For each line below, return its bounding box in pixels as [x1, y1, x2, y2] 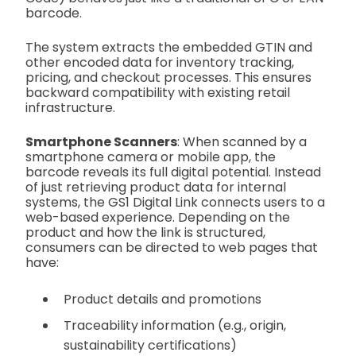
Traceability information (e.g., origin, [64, 316, 286, 335]
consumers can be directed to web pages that [25, 238, 318, 257]
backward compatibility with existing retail [25, 83, 290, 103]
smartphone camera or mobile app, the [25, 148, 276, 167]
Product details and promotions [64, 290, 261, 309]
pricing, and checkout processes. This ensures [25, 68, 311, 87]
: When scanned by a [177, 133, 307, 152]
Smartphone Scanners [25, 133, 177, 152]
